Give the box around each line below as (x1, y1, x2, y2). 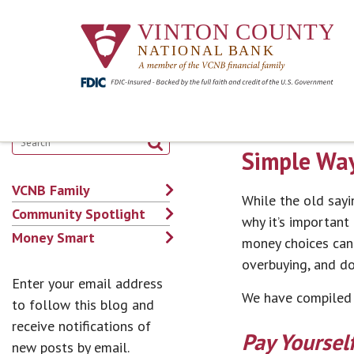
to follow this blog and (12, 296, 154, 314)
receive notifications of (12, 317, 151, 336)
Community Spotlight (12, 205, 145, 224)
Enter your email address (12, 274, 163, 293)
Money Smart (12, 228, 95, 247)
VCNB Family (12, 181, 90, 200)
